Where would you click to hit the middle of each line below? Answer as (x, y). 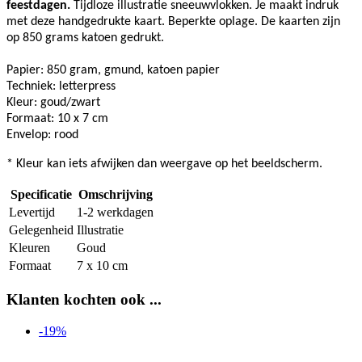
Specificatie (41, 195)
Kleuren (29, 248)
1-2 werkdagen (115, 213)
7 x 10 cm (102, 266)
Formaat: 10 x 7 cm (57, 119)
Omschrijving (115, 195)
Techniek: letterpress (61, 87)
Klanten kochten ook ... (84, 299)
